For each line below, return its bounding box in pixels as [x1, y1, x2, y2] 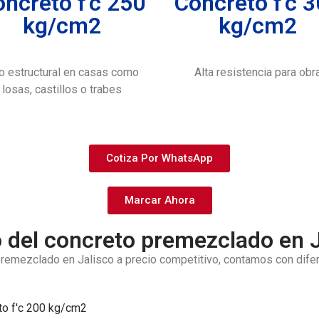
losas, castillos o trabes [1, 83, 122, 97]
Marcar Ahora [124, 193, 195, 206]
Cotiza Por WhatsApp [106, 151, 213, 164]
